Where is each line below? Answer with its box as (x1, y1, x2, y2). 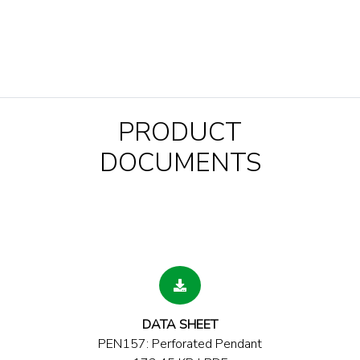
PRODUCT (118, 115, 242, 150)
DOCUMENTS (99, 145, 261, 181)
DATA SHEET (142, 316, 218, 334)
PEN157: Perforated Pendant (98, 335, 262, 354)
